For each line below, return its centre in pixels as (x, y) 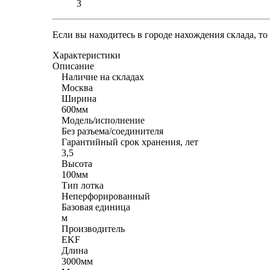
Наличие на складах (103, 77)
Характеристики (86, 55)
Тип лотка (83, 185)
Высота (77, 163)
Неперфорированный (106, 196)
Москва (77, 87)
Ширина (79, 98)
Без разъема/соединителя (112, 131)
